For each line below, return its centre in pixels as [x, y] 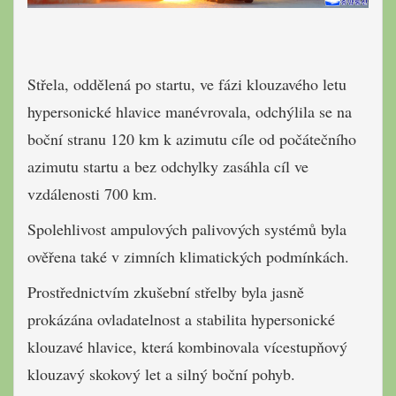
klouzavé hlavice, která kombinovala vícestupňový [187, 346]
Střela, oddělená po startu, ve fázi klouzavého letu [187, 84]
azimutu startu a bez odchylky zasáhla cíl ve [168, 166]
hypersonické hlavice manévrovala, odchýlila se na [190, 111]
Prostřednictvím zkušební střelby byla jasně [166, 291]
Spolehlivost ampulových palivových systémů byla [187, 228]
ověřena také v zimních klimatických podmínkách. [188, 256]
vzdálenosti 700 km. [92, 193]
